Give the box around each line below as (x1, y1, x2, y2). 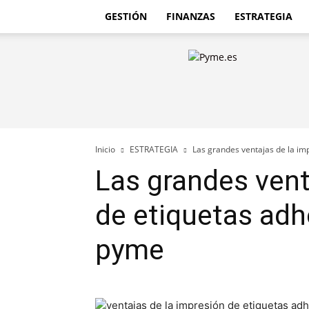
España (130, 122, 164, 135)
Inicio (95, 143, 115, 155)
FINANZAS (166, 10, 215, 23)
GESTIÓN (105, 10, 147, 23)
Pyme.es (130, 50, 168, 63)
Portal (130, 79, 157, 92)
